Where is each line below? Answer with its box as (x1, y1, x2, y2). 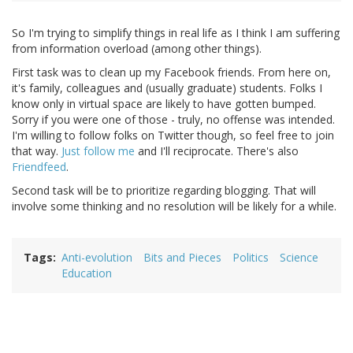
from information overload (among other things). (12, 41, 262, 57)
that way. (12, 143, 61, 159)
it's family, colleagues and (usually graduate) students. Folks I (12, 80, 322, 96)
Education (61, 266, 112, 281)
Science (280, 250, 318, 266)
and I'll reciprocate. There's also (135, 143, 299, 159)
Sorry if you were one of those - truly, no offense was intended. (12, 112, 335, 128)
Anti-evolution (61, 250, 132, 266)
